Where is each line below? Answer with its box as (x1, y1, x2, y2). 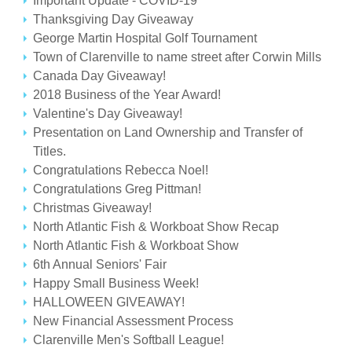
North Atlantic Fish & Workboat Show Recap (33, 220, 280, 233)
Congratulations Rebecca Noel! (33, 163, 209, 177)
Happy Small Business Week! (33, 277, 200, 290)
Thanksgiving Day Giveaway (33, 13, 194, 26)
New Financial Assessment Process (33, 314, 234, 328)
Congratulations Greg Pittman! (33, 182, 202, 196)
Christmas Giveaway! (33, 201, 152, 214)
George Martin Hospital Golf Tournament (33, 31, 258, 45)
